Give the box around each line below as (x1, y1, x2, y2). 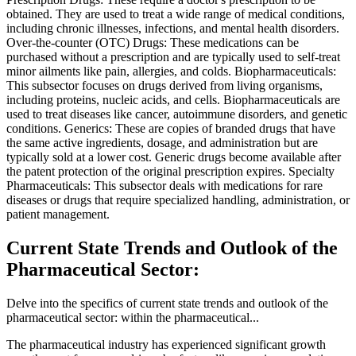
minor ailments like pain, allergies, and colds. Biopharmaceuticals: (6, 64, 336, 79)
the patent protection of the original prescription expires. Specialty (6, 164, 335, 179)
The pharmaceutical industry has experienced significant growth (6, 338, 326, 352)
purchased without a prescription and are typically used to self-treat (6, 50, 340, 64)
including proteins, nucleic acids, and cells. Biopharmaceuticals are (6, 93, 340, 107)
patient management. (6, 207, 110, 222)
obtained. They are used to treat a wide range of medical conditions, (6, 7, 345, 21)
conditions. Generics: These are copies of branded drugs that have (6, 122, 335, 136)
